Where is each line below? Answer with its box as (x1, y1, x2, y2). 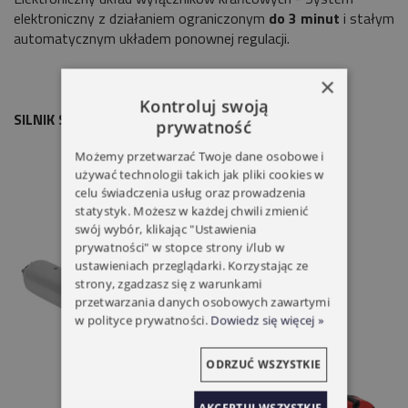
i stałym (340, 6, 394, 29)
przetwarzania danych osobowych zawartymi (75, 293, 331, 311)
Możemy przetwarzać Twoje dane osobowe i (75, 148, 324, 165)
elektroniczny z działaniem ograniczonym (14, 6, 269, 29)
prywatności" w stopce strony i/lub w (75, 239, 285, 256)
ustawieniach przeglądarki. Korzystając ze (75, 257, 309, 274)
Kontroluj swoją (139, 95, 269, 117)
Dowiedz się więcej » (210, 311, 324, 329)
